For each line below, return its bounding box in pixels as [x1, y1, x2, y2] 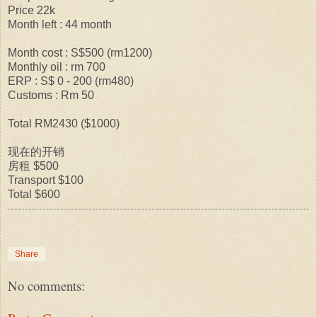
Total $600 [8, 188, 60, 200]
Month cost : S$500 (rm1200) [8, 46, 152, 59]
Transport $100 [8, 173, 83, 186]
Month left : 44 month [8, 18, 112, 30]
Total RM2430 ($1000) [8, 117, 120, 129]
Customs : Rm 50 [8, 88, 94, 101]
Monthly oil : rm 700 [8, 60, 105, 73]
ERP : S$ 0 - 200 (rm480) [8, 74, 134, 87]
